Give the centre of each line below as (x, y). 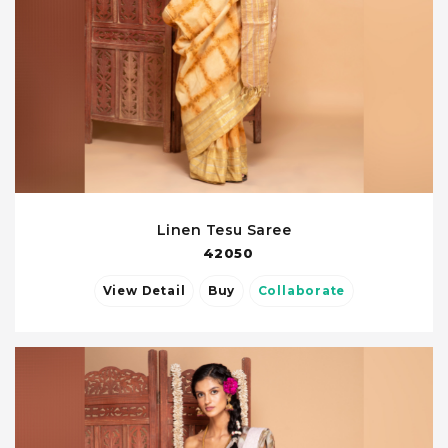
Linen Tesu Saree (224, 230)
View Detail (163, 291)
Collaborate (301, 291)
